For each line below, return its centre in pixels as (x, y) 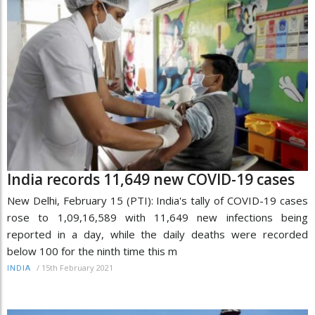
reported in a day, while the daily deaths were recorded (157, 234)
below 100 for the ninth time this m (92, 251)
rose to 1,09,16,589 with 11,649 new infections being (157, 217)
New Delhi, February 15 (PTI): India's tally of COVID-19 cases (157, 200)
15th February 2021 (77, 267)
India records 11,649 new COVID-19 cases (151, 179)
